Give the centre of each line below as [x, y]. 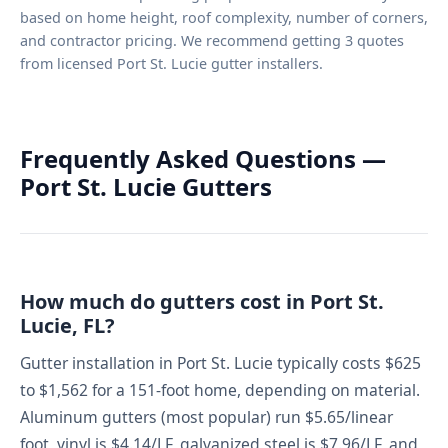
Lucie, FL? [67, 325]
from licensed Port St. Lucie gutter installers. [171, 63]
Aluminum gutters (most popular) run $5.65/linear [206, 416]
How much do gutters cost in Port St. [202, 301]
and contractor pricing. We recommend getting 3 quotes [212, 40]
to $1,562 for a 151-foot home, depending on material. [220, 389]
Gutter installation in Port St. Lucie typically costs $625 [220, 362]
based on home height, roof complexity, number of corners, [224, 17]
